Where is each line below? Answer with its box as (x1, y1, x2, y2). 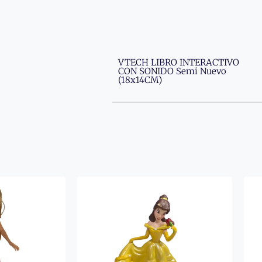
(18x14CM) (118, 74, 162, 86)
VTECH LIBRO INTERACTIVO (118, 57, 239, 68)
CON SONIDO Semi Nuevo (118, 65, 226, 77)
